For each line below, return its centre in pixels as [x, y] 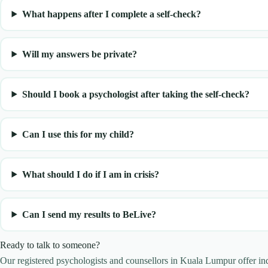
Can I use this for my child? [78, 134]
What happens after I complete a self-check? [111, 14]
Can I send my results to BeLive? [89, 214]
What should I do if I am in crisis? [90, 174]
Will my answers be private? [79, 54]
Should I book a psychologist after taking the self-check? [135, 94]
